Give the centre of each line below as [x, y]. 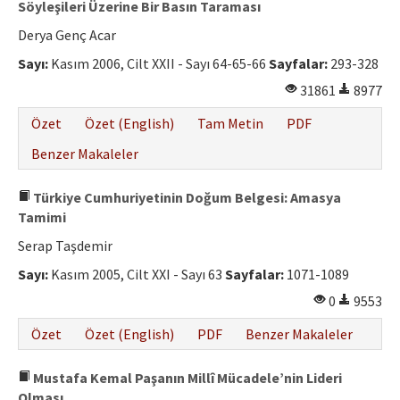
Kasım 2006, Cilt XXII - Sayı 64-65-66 [158, 64]
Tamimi [42, 217]
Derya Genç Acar [67, 35]
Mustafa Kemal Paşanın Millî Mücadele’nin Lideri [186, 378]
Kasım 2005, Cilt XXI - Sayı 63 [137, 275]
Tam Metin [230, 124]
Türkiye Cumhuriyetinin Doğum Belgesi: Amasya [186, 198]
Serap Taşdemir [65, 246]
